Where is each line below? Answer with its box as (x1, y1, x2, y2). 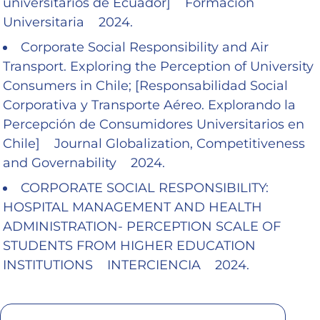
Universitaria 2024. (3, 14, 133, 30)
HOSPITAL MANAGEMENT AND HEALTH (3, 199, 262, 215)
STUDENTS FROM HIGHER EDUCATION (3, 237, 256, 254)
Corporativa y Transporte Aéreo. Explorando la (3, 96, 296, 113)
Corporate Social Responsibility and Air (21, 39, 269, 55)
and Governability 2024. (3, 154, 165, 171)
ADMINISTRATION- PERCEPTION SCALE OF (3, 218, 281, 234)
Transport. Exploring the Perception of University (3, 58, 314, 74)
